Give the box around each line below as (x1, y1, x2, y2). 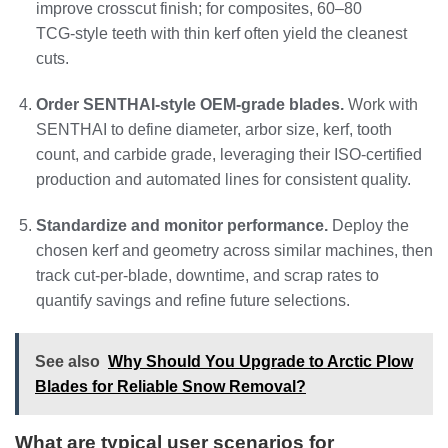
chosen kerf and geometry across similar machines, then (35, 241, 433, 259)
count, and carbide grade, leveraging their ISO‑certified (35, 145, 422, 163)
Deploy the (327, 216, 409, 234)
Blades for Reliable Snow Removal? (35, 378, 306, 396)
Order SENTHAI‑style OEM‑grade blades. (35, 95, 344, 113)
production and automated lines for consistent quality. (35, 170, 411, 188)
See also (35, 353, 100, 371)
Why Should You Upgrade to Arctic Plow (108, 353, 413, 371)
